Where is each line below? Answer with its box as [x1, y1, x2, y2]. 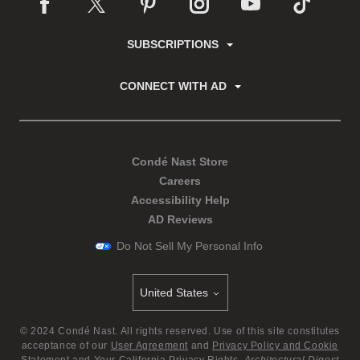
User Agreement [110, 340, 189, 351]
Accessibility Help [130, 194, 230, 207]
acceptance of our [21, 340, 108, 351]
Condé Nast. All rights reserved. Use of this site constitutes [55, 325, 340, 337]
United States [139, 286, 208, 299]
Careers [159, 174, 201, 187]
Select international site [132, 298, 232, 309]
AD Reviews [147, 213, 213, 226]
